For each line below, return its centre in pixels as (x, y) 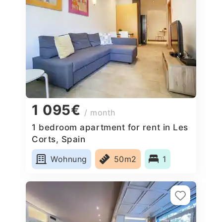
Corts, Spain (59, 139)
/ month (100, 113)
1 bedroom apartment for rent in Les (110, 127)
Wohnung (69, 159)
